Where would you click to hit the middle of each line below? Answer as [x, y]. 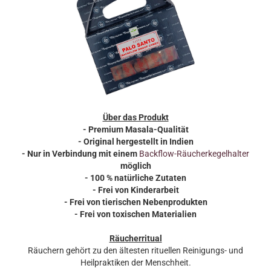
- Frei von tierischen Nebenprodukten [135, 202]
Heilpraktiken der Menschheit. [135, 263]
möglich [135, 166]
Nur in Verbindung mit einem [83, 154]
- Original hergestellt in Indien [135, 142]
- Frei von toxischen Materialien [135, 214]
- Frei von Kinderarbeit [135, 190]
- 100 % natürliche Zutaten [135, 178]
